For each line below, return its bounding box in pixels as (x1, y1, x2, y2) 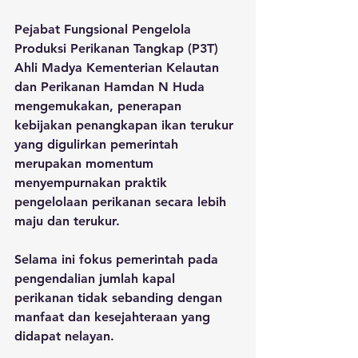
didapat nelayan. (14, 328, 114, 344)
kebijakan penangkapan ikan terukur (14, 117, 237, 133)
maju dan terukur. (14, 213, 124, 229)
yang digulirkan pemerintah (14, 136, 182, 152)
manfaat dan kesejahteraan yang (14, 308, 214, 324)
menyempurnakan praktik (14, 174, 171, 190)
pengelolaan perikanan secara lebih (14, 193, 230, 209)
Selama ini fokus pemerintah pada (14, 251, 222, 267)
